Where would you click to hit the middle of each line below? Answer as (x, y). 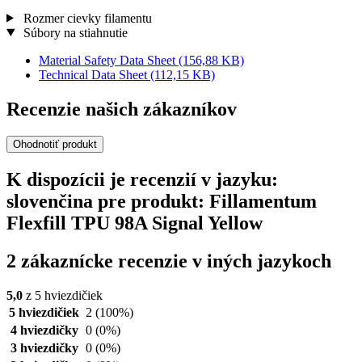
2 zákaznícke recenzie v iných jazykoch (169, 261)
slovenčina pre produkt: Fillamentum (162, 202)
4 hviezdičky (44, 330)
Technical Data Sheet (95, 74)
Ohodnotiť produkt (55, 145)
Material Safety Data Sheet (109, 60)
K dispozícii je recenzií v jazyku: (142, 180)
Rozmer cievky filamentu (86, 18)
